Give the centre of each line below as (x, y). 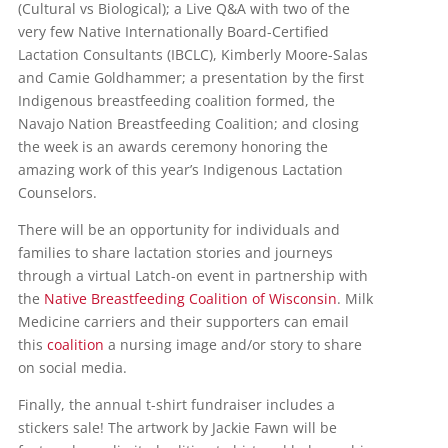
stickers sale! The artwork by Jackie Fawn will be (177, 427)
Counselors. (57, 192)
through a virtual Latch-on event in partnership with (192, 275)
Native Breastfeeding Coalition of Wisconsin (190, 298)
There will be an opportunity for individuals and (178, 229)
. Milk (354, 298)
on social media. (72, 367)
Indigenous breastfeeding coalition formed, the (176, 100)
